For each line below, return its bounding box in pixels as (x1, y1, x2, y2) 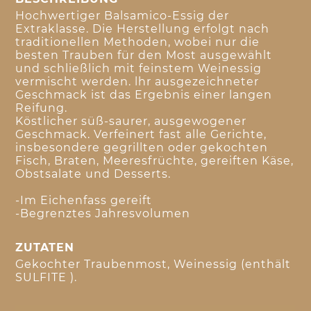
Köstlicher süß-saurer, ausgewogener (15, 115, 247, 128)
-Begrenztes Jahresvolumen (15, 207, 191, 221)
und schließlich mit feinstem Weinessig (15, 62, 262, 76)
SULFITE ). (15, 271, 78, 285)
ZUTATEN (15, 241, 75, 255)
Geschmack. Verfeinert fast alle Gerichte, (15, 128, 267, 142)
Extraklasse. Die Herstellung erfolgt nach (15, 22, 270, 36)
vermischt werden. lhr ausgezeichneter (15, 75, 260, 89)
